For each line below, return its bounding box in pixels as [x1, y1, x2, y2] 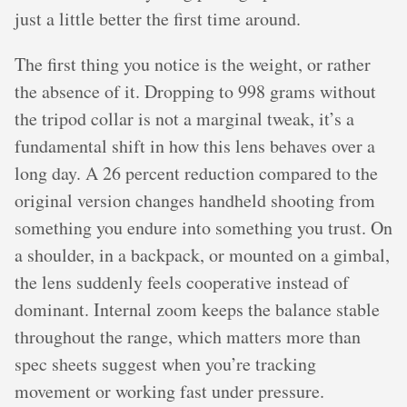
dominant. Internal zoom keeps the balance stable [15, 297, 380, 322]
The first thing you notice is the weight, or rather [15, 52, 371, 76]
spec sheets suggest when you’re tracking [15, 352, 316, 376]
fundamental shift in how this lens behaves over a [15, 134, 375, 158]
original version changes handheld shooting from [15, 188, 375, 213]
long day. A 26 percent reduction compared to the [15, 161, 378, 185]
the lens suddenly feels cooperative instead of [15, 270, 349, 294]
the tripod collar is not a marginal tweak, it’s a [15, 106, 354, 131]
